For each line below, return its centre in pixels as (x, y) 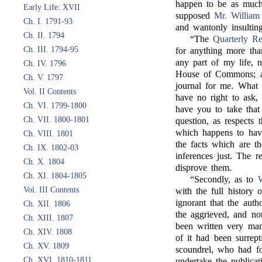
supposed (195, 15)
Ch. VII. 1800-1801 (56, 120)
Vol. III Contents (51, 190)
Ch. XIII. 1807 (48, 218)
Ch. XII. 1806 (47, 204)
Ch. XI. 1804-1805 (55, 176)
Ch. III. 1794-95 (51, 49)
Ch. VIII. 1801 (48, 134)
